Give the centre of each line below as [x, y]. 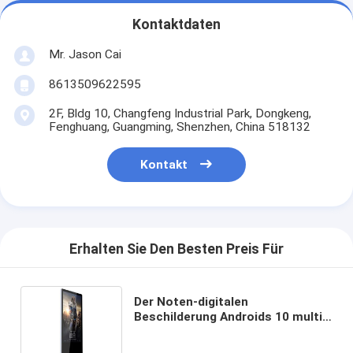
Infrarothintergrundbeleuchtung [227, 331]
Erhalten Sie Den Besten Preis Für [176, 249]
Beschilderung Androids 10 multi [228, 316]
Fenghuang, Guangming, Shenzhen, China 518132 [179, 126]
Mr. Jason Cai [85, 54]
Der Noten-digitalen [191, 301]
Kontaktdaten [176, 25]
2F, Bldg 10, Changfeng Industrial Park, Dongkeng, [180, 113]
